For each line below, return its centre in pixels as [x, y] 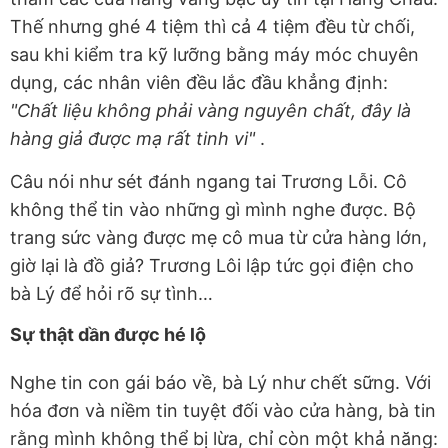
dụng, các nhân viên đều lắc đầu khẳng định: [199, 83]
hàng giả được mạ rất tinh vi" [135, 139]
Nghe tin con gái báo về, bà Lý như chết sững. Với [220, 383]
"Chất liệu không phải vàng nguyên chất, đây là [210, 111]
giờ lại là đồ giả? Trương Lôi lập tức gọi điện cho [212, 266]
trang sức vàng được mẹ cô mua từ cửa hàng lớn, [218, 238]
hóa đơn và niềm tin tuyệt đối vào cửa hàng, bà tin [223, 411]
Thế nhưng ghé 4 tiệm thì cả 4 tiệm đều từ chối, [212, 27]
